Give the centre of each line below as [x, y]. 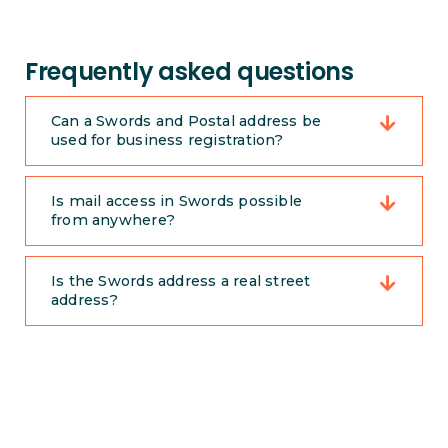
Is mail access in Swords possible [176, 201]
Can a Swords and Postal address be [186, 121]
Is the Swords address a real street [180, 281]
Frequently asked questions [189, 72]
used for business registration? [167, 140]
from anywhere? [112, 220]
